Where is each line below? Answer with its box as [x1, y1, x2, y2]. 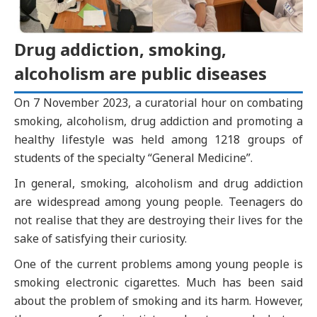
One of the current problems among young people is [14, 256, 303, 272]
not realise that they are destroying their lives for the [14, 212, 303, 228]
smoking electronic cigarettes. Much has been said [14, 275, 303, 290]
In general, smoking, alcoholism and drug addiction [14, 175, 303, 191]
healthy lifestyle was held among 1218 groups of [14, 132, 303, 147]
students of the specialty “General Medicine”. [14, 150, 253, 166]
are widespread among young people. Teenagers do [14, 194, 303, 209]
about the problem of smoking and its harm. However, [14, 293, 303, 309]
